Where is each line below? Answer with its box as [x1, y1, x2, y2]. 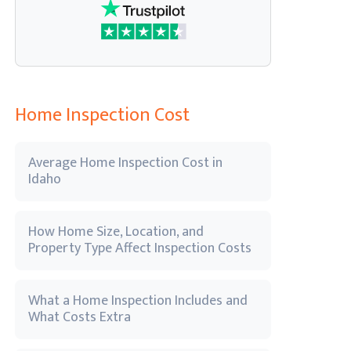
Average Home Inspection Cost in [28, 151, 223, 175]
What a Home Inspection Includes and [28, 289, 248, 313]
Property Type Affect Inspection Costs [28, 237, 251, 260]
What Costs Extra [28, 306, 131, 329]
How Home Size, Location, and [28, 220, 204, 244]
